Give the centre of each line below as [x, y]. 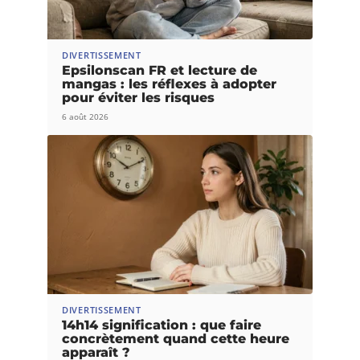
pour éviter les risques [138, 98]
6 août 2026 [85, 117]
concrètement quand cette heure [176, 339]
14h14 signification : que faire [162, 325]
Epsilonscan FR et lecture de [160, 71]
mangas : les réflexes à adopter [169, 84]
